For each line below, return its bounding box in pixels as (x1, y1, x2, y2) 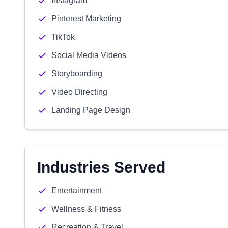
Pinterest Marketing (51, 14, 121, 23)
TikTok (51, 33, 75, 41)
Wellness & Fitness (51, 205, 121, 213)
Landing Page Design (51, 106, 130, 115)
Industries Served (37, 159, 165, 176)
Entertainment (51, 186, 102, 195)
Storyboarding (51, 69, 102, 78)
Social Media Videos (51, 51, 126, 60)
